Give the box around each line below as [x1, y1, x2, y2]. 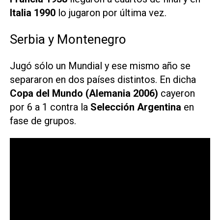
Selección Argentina [90, 101, 181, 113]
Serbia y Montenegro [10, 31, 126, 47]
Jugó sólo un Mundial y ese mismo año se [10, 59, 191, 72]
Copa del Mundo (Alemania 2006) [10, 87, 158, 99]
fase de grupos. [10, 114, 76, 127]
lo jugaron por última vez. [55, 6, 166, 19]
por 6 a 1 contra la [10, 101, 90, 113]
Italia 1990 [10, 6, 55, 19]
